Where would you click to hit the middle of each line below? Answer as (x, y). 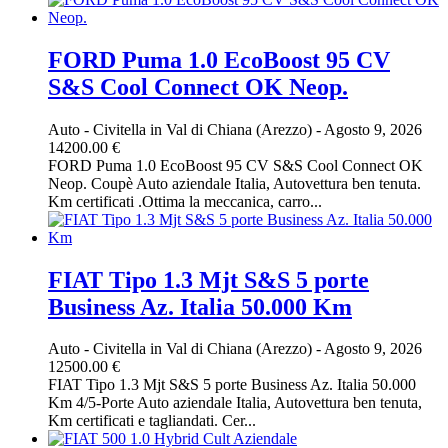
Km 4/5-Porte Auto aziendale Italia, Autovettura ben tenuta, (235, 403)
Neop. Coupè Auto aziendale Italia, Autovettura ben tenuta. (234, 183)
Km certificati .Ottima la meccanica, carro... (185, 201)
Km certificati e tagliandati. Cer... (152, 421)
